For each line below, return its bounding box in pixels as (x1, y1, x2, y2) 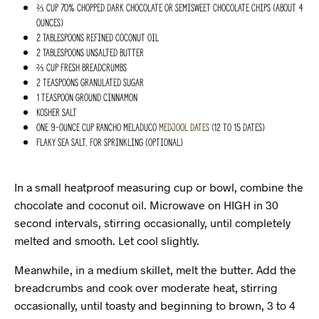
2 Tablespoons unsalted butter (36, 44, 144, 61)
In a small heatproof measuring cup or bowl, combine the (14, 180, 303, 194)
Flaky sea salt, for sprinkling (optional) (36, 134, 183, 150)
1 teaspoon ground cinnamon (36, 89, 137, 105)
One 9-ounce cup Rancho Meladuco (36, 119, 159, 135)
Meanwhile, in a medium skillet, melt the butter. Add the (14, 263, 296, 276)
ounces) (36, 14, 63, 31)
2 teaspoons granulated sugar (36, 74, 144, 90)
